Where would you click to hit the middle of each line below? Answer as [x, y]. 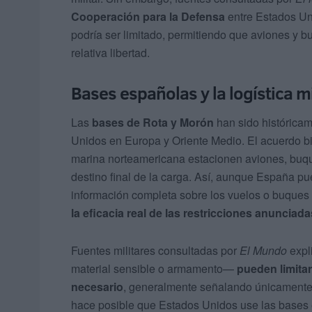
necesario [97, 286]
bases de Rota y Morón [153, 122]
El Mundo [263, 250]
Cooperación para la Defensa [148, 17]
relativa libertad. [110, 53]
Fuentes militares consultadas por [155, 250]
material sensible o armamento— [154, 268]
